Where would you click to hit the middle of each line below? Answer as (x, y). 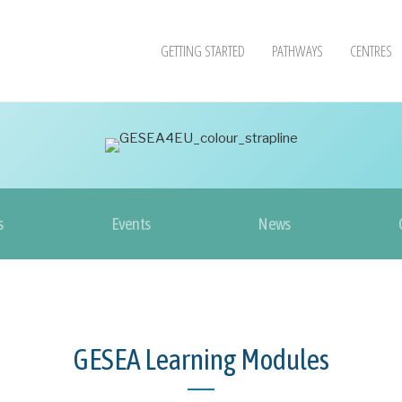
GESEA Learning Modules (201, 359)
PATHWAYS (297, 51)
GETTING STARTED (203, 51)
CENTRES (371, 51)
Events (131, 223)
